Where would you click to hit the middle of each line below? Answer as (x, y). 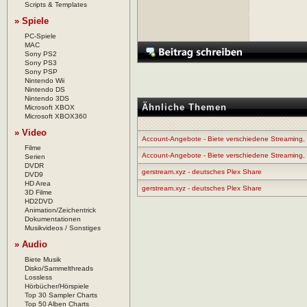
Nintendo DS (45, 90)
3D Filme (38, 193)
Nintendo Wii (45, 81)
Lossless (38, 278)
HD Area (38, 184)
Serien (35, 157)
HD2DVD (39, 201)
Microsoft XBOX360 (56, 116)
